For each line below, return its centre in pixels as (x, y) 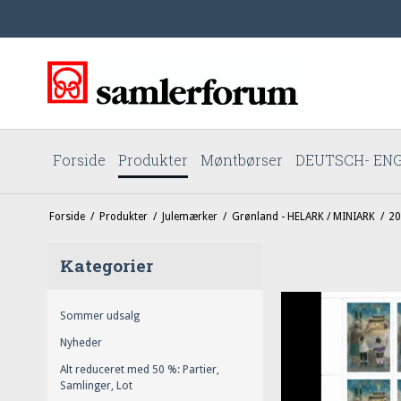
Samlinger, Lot (96, 386)
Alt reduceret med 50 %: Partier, (140, 370)
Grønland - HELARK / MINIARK (303, 216)
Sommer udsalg (100, 316)
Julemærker (189, 216)
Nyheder (81, 343)
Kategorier (107, 265)
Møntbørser (242, 160)
